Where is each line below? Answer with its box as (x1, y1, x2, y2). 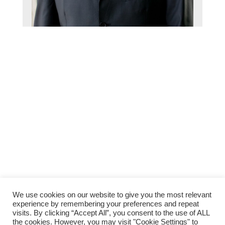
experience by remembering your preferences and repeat (13, 200, 199, 208)
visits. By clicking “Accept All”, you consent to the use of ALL (13, 209, 209, 217)
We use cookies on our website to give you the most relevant (13, 191, 211, 199)
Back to (191, 191, 217, 200)
